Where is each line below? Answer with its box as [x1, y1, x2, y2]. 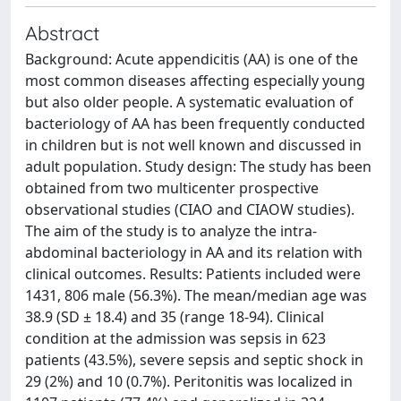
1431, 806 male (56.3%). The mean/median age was [25, 286, 367, 305]
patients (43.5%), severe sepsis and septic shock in [25, 350, 363, 370]
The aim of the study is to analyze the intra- [25, 221, 317, 241]
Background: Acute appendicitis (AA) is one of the [25, 49, 358, 69]
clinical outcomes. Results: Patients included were [25, 264, 361, 284]
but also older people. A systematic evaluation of [25, 92, 354, 112]
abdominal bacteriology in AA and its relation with [25, 243, 363, 262]
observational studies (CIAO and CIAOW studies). [25, 200, 354, 219]
